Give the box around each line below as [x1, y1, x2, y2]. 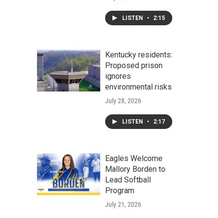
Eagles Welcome [105, 154, 163, 163]
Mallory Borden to [105, 164, 165, 174]
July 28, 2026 [105, 97, 141, 105]
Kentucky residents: [105, 50, 172, 59]
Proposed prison [105, 61, 163, 70]
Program [105, 186, 134, 195]
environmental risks [105, 82, 172, 91]
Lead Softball [105, 175, 151, 184]
